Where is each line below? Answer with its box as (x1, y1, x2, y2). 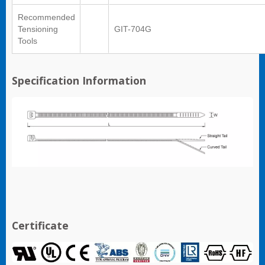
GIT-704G (114, 24, 151, 34)
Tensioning (18, 24, 58, 34)
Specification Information (12, 73, 146, 88)
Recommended (18, 12, 75, 22)
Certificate (12, 218, 69, 232)
